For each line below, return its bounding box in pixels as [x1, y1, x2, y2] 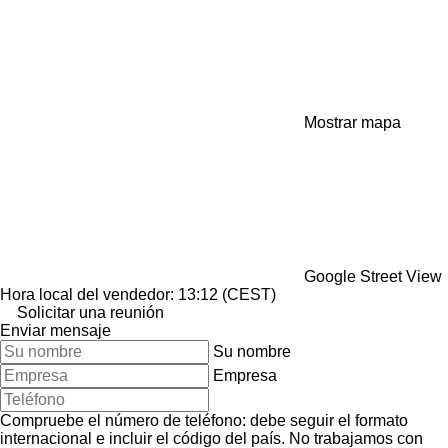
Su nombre [213, 342, 291, 360]
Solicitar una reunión [17, 303, 164, 321]
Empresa [213, 366, 277, 384]
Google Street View [304, 267, 442, 285]
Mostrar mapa [304, 113, 401, 131]
